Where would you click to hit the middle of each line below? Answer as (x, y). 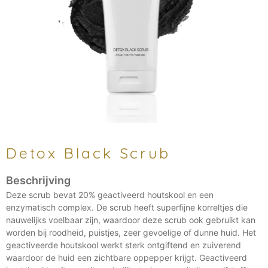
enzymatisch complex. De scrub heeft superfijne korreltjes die (127, 208)
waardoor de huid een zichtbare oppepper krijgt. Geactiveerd (127, 258)
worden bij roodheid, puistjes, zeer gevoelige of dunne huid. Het (131, 233)
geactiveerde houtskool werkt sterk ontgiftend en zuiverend (124, 245)
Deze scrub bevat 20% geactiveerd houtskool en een (110, 195)
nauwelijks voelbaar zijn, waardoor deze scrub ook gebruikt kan (131, 220)
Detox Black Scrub (88, 153)
